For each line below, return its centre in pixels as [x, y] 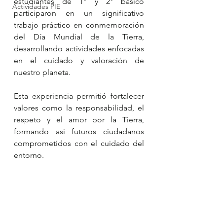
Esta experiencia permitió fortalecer [79, 96]
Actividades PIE [36, 6]
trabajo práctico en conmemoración [79, 25]
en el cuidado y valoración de [79, 60]
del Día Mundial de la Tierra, [79, 37]
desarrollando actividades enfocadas [79, 49]
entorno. [29, 155]
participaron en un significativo [79, 13]
